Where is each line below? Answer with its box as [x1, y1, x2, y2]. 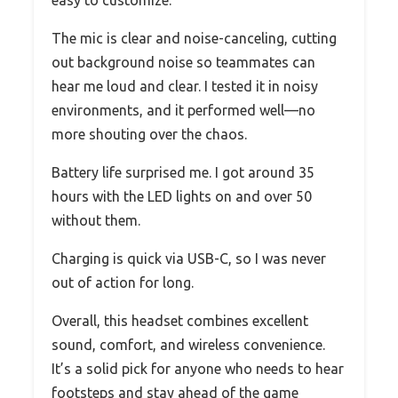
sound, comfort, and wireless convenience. [52, 337, 325, 354]
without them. [52, 212, 140, 229]
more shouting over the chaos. [52, 126, 247, 143]
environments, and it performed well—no [52, 102, 315, 119]
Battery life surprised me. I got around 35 [52, 164, 314, 181]
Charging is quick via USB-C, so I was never [52, 251, 326, 267]
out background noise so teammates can [52, 54, 315, 71]
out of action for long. [52, 275, 194, 291]
